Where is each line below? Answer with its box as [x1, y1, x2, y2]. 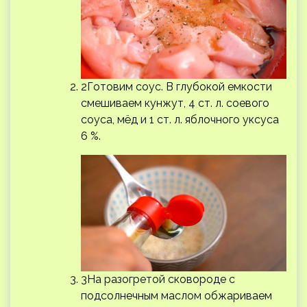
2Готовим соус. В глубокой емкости [81, 79, 272, 93]
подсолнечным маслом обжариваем [81, 288, 272, 302]
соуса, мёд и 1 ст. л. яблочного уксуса [81, 112, 279, 126]
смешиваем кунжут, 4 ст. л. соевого [81, 96, 269, 110]
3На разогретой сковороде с [81, 272, 235, 286]
